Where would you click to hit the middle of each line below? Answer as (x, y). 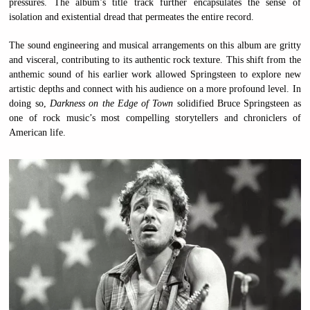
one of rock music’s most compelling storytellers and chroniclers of (155, 118)
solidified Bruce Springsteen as (237, 104)
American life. (38, 133)
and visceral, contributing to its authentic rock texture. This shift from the (155, 60)
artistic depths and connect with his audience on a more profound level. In (155, 89)
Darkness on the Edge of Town (112, 104)
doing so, (30, 104)
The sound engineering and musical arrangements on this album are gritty (155, 46)
